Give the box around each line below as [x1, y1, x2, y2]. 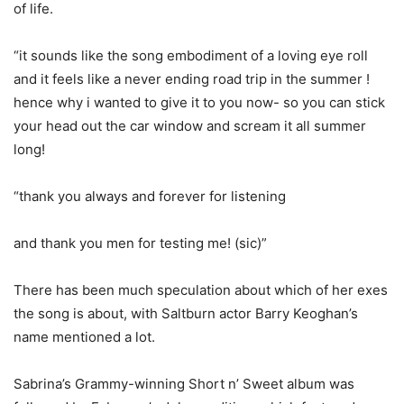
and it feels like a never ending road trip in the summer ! [14, 70, 370, 87]
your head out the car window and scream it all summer [14, 117, 366, 134]
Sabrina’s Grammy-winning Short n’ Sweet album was [14, 375, 354, 392]
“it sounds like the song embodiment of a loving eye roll [14, 47, 368, 64]
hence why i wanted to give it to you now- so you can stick [14, 94, 385, 111]
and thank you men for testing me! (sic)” [14, 234, 267, 252]
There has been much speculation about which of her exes [14, 281, 388, 298]
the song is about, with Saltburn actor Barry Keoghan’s [14, 305, 358, 322]
